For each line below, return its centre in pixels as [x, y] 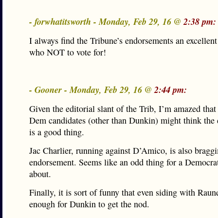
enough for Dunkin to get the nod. [89, 204]
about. [40, 174]
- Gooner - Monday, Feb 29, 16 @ [92, 90]
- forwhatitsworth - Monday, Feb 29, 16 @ [106, 21]
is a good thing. [57, 132]
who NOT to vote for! [68, 52]
